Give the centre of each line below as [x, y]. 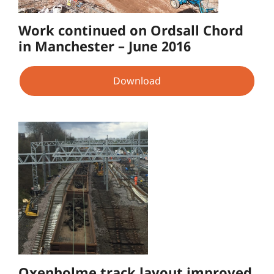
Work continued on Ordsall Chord [131, 30]
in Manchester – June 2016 [105, 46]
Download [137, 81]
